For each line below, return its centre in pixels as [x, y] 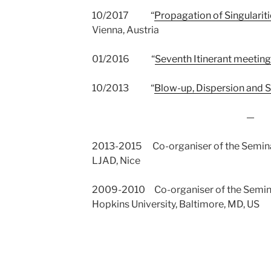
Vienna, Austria [125, 30]
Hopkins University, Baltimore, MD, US [175, 204]
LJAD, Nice [116, 161]
